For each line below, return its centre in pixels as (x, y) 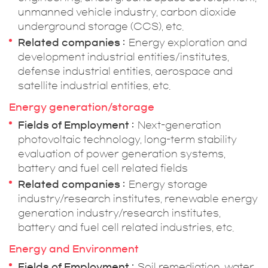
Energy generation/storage (82, 107)
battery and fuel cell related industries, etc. (126, 227)
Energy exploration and (188, 42)
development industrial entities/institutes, (124, 57)
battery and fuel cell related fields (103, 168)
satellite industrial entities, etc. (94, 86)
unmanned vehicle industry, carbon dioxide (127, 12)
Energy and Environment (74, 249)
